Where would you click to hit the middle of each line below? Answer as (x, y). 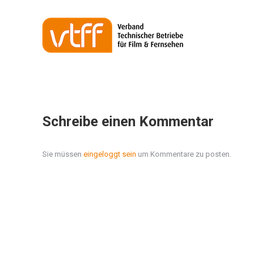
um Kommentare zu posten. (184, 154)
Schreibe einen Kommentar (128, 122)
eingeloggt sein (110, 154)
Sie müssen (63, 154)
